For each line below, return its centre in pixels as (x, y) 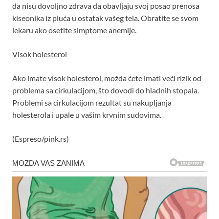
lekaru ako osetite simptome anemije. (74, 30)
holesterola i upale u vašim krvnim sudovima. (87, 114)
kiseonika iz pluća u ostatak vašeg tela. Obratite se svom (105, 18)
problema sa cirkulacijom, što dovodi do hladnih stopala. (106, 90)
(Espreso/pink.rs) (41, 138)
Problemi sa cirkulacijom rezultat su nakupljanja (92, 102)
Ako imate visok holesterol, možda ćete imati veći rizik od (107, 78)
